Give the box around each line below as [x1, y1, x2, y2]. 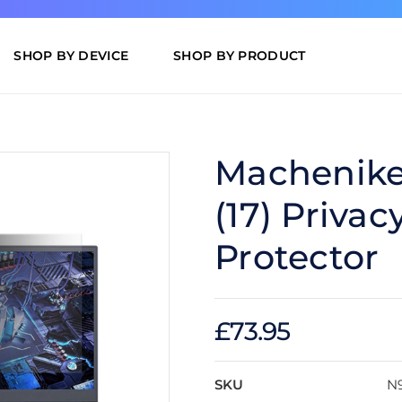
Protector [214, 236, 380, 279]
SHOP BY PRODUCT [173, 48, 306, 65]
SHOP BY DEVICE [13, 48, 129, 65]
